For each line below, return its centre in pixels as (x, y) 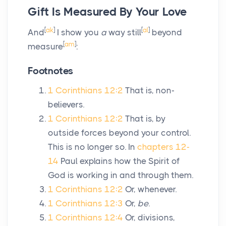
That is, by (145, 119)
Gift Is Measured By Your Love (108, 12)
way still (124, 33)
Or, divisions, (150, 218)
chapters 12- (163, 147)
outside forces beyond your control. (119, 133)
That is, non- (150, 91)
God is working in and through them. (121, 175)
